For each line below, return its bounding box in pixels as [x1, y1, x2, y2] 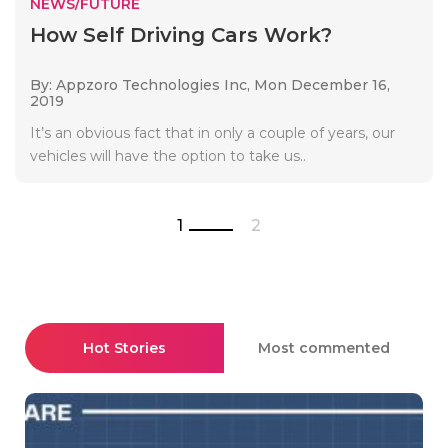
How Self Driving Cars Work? [30, 22, 332, 47]
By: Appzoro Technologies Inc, [30, 75, 254, 94]
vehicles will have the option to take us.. [30, 146, 306, 165]
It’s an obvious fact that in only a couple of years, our [30, 123, 395, 142]
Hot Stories [83, 338, 166, 357]
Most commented [257, 338, 390, 357]
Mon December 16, [254, 75, 390, 94]
